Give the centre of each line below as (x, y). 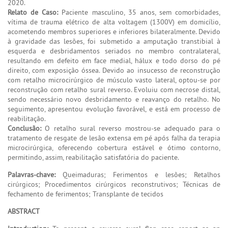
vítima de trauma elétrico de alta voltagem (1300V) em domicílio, (114, 22)
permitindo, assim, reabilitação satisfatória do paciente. (93, 157)
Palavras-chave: (32, 174)
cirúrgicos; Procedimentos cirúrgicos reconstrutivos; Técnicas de (114, 184)
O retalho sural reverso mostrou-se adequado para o (131, 128)
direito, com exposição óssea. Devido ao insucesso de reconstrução (114, 70)
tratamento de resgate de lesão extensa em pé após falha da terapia (114, 138)
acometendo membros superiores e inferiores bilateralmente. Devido (114, 31)
